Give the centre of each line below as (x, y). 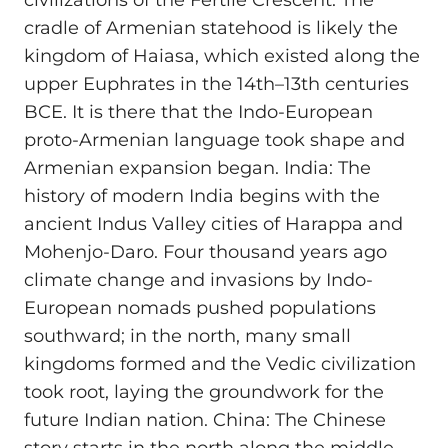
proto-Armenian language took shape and (214, 140)
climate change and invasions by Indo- (198, 280)
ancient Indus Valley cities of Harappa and (213, 224)
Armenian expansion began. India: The (197, 168)
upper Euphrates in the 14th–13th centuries (216, 84)
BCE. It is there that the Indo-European (198, 112)
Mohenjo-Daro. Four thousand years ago (205, 252)
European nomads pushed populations (200, 308)
